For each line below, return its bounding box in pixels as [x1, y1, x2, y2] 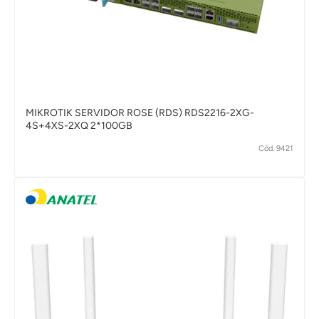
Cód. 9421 [258, 144, 293, 154]
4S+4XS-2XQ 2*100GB [26, 119, 132, 132]
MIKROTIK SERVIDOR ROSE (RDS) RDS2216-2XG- [26, 106, 254, 119]
